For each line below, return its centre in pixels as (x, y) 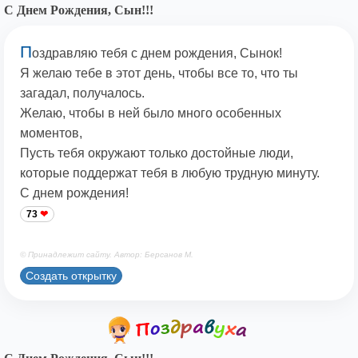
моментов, (51, 133)
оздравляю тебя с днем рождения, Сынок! (157, 54)
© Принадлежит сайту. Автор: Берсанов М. (107, 255)
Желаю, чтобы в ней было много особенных (151, 113)
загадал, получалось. (82, 93)
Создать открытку (71, 275)
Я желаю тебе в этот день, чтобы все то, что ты (159, 74)
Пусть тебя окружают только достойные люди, (157, 153)
